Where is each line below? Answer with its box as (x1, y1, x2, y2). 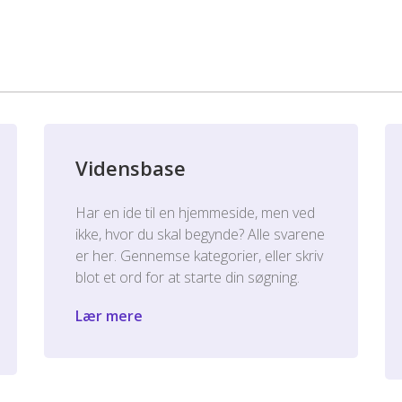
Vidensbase (75, 154, 186, 181)
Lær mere (75, 306, 143, 326)
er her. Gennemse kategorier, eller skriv (75, 246, 323, 266)
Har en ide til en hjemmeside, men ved (75, 203, 315, 223)
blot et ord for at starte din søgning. (75, 267, 300, 287)
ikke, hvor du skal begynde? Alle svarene (75, 224, 325, 244)
